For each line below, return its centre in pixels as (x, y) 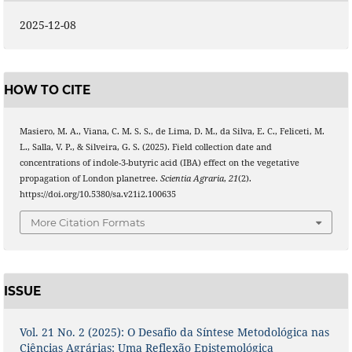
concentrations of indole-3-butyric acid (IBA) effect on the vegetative (159, 163)
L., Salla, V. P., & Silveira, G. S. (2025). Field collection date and (145, 147)
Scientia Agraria (192, 179)
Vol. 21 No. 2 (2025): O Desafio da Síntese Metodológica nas (174, 332)
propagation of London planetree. (90, 179)
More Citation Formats (88, 222)
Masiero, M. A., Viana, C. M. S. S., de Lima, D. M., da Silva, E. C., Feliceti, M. (172, 132)
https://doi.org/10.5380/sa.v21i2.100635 (97, 194)
